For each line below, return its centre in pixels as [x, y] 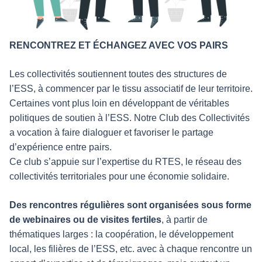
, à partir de [185, 220]
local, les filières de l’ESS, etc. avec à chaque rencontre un [131, 249]
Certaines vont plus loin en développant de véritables [119, 104]
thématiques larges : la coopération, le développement [121, 235]
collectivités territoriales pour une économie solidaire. [119, 177]
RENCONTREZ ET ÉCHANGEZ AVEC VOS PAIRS [119, 46]
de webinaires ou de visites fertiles [85, 220]
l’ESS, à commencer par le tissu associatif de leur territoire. [131, 89]
